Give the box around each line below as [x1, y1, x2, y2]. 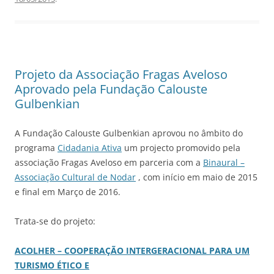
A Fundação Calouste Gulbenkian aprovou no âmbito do [15, 127, 243, 139]
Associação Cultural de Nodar [15, 171, 136, 183]
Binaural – [203, 157, 245, 168]
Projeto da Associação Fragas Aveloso [15, 66, 228, 83]
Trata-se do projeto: [15, 215, 95, 227]
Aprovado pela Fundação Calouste [15, 81, 207, 97]
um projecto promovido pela [122, 142, 240, 154]
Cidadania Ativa [57, 142, 122, 154]
